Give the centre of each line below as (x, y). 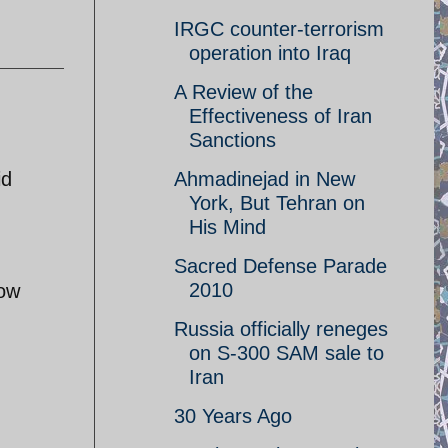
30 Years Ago (233, 416)
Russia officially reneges (281, 329)
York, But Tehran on (277, 203)
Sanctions (232, 140)
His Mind (227, 227)
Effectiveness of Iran (280, 116)
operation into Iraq (270, 53)
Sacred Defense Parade (280, 266)
